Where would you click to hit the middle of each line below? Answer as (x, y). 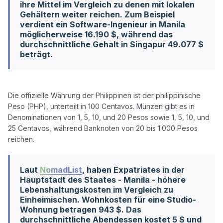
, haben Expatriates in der (133, 169)
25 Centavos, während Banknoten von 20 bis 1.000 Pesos (103, 128)
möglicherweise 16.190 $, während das (96, 34)
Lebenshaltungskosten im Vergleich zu (97, 189)
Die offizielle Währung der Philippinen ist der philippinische (104, 95)
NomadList (61, 169)
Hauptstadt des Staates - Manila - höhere (103, 179)
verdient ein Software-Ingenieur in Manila (103, 24)
